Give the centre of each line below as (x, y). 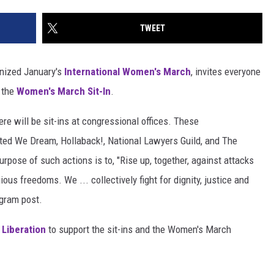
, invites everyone (226, 72)
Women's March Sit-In (64, 91)
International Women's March (128, 72)
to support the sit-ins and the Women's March (139, 230)
